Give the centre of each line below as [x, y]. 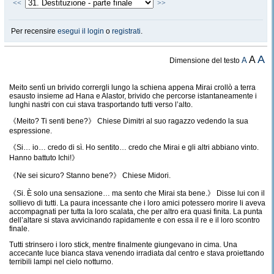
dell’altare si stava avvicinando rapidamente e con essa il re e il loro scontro [135, 220]
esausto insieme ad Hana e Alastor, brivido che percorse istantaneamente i [133, 96]
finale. [19, 229]
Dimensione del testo [206, 61]
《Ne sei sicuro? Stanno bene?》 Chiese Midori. [90, 176]
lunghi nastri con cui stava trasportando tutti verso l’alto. [101, 105]
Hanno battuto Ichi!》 [44, 158]
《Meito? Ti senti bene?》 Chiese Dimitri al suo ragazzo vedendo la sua [129, 121]
